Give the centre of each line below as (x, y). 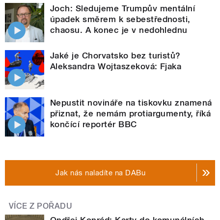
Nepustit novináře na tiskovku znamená (131, 102)
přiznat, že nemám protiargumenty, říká (131, 113)
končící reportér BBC (94, 124)
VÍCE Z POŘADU (41, 206)
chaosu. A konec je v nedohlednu (119, 30)
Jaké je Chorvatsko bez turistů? (115, 55)
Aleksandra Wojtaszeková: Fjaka (116, 66)
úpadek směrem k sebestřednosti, (120, 19)
